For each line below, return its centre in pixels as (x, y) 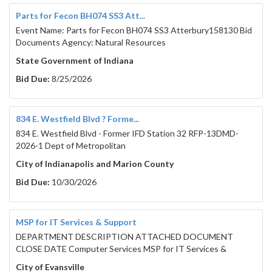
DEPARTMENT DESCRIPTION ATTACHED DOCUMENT (124, 237)
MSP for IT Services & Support (76, 222)
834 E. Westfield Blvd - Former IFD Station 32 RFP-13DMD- (127, 134)
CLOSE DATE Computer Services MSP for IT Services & (121, 249)
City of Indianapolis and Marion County (95, 164)
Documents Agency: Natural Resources (91, 42)
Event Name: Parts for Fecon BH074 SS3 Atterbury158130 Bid (134, 30)
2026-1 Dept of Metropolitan (71, 146)
